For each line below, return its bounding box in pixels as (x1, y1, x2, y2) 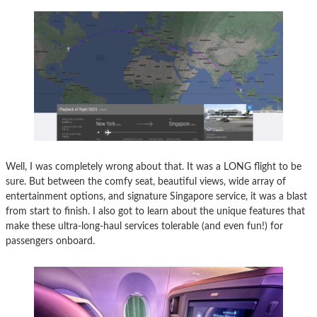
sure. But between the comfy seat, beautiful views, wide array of (6, 176, 286, 188)
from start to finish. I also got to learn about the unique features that (6, 206, 305, 217)
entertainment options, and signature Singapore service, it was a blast (6, 191, 307, 202)
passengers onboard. (6, 236, 95, 247)
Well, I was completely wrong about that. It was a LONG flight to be (6, 161, 301, 173)
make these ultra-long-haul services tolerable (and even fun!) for (6, 221, 283, 232)
